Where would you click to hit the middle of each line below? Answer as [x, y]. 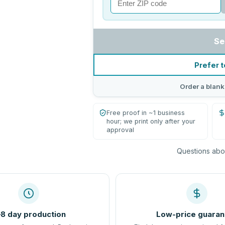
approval [121, 130]
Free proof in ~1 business [146, 113]
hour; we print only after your [151, 121]
